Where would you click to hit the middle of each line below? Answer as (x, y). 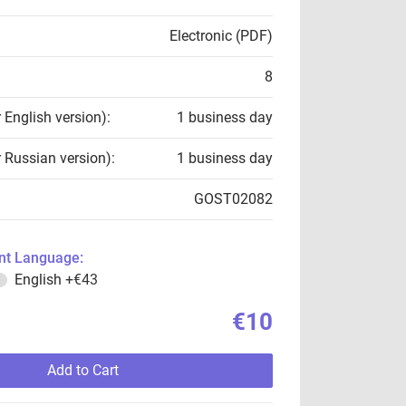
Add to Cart (82, 370)
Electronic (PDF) (221, 36)
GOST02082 (233, 199)
